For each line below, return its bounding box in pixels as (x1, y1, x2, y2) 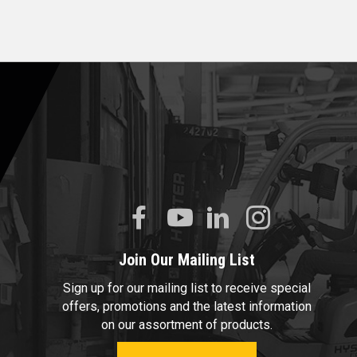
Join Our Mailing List (118, 249, 255, 269)
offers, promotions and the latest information (61, 298, 312, 314)
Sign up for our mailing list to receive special (62, 280, 311, 296)
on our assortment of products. (100, 316, 273, 332)
